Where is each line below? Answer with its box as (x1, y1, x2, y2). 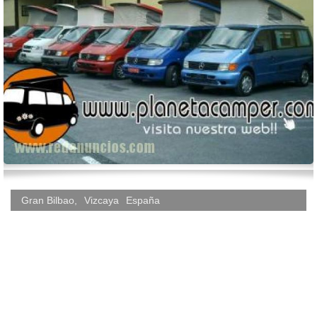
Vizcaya (84, 195, 119, 206)
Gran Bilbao (21, 195, 74, 206)
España (126, 195, 160, 206)
